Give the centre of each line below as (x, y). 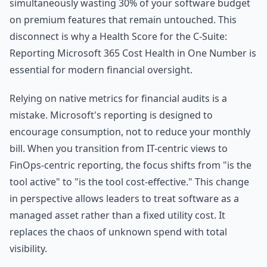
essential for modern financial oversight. (101, 70)
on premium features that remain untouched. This (123, 20)
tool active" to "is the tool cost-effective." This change (129, 182)
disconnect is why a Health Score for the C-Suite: (118, 36)
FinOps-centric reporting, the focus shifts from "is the (131, 165)
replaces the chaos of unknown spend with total (118, 232)
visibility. (28, 249)
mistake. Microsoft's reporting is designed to (111, 115)
